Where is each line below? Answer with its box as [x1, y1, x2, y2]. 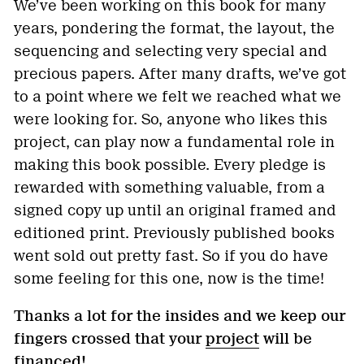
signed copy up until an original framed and [14, 201, 336, 219]
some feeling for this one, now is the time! [14, 269, 324, 288]
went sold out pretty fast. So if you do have [14, 246, 328, 265]
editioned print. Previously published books [14, 223, 335, 242]
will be [259, 329, 312, 348]
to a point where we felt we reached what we [14, 87, 341, 106]
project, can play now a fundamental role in [14, 132, 335, 151]
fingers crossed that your [14, 329, 206, 348]
